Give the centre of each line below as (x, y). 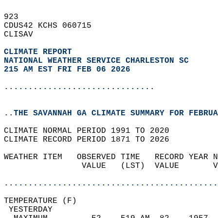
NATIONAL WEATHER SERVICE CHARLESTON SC (96, 61)
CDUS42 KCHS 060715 (53, 26)
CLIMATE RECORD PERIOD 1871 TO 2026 (91, 140)
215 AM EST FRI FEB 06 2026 (67, 70)
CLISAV (23, 35)
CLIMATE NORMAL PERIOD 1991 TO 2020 (91, 131)
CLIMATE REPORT (40, 52)
